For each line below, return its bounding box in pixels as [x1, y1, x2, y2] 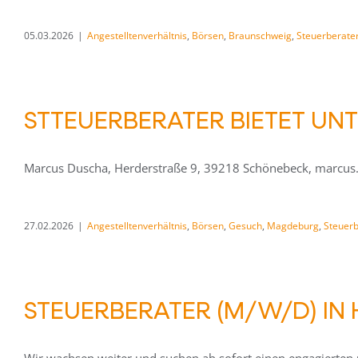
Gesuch [229, 219, 262, 233]
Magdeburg [267, 219, 319, 233]
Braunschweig [229, 29, 292, 42]
